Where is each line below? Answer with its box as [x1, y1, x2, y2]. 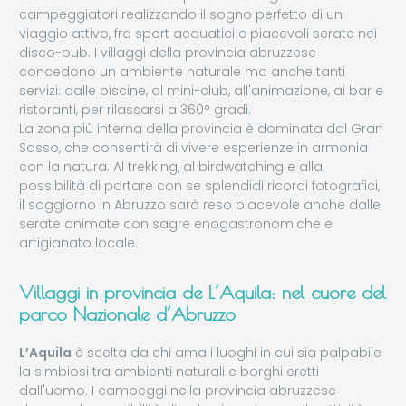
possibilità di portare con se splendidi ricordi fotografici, [19, 176, 380, 195]
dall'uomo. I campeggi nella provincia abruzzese [19, 382, 336, 401]
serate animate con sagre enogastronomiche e [19, 214, 333, 233]
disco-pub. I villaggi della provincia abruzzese [19, 43, 316, 62]
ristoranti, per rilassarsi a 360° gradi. [19, 100, 251, 119]
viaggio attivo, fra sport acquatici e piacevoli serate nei [19, 24, 377, 43]
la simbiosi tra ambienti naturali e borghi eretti [19, 362, 319, 382]
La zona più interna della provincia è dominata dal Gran [19, 119, 383, 138]
